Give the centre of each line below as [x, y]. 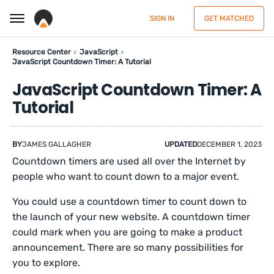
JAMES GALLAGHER [57, 144]
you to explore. [46, 263]
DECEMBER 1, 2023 [229, 144]
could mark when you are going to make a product [128, 232]
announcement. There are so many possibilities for [128, 247]
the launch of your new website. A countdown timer [131, 217]
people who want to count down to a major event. [126, 176]
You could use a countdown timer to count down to [130, 202]
